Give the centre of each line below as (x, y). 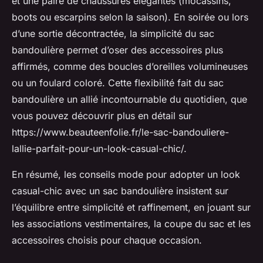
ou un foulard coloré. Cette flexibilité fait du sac (118, 83)
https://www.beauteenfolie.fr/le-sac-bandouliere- (120, 132)
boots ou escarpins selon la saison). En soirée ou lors (130, 17)
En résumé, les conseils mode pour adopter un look (126, 175)
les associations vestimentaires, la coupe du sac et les (131, 224)
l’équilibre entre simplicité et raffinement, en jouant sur (131, 208)
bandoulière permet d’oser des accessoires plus (117, 50)
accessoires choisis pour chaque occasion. (107, 240)
